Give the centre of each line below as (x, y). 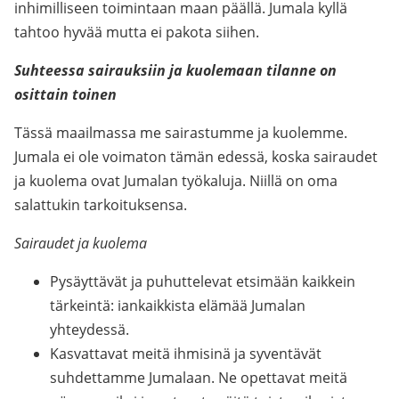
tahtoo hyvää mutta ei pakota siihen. (137, 32)
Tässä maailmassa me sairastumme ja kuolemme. (181, 133)
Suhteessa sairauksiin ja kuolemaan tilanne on (175, 70)
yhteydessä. (90, 330)
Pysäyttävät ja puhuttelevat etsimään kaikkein (203, 281)
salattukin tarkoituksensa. (101, 205)
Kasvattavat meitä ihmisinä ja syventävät (186, 354)
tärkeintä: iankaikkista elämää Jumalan (178, 305)
